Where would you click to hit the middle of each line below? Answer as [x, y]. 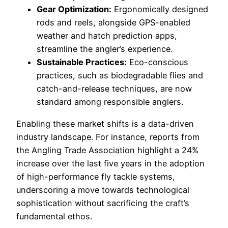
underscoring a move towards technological [103, 190]
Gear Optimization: [74, 9]
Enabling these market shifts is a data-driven [105, 123]
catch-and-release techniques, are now [114, 89]
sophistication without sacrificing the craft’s [103, 203]
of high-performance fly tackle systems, [96, 176]
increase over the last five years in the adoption [110, 163]
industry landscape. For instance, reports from [108, 137]
